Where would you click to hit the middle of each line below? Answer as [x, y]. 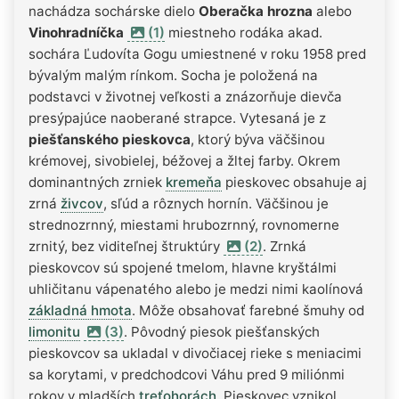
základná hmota [80, 310]
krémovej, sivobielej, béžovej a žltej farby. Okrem [184, 160]
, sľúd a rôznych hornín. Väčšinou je [216, 203]
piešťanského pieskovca [110, 139]
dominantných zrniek [97, 182]
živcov [82, 203]
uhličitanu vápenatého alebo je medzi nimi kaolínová [196, 289]
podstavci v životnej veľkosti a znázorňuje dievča [185, 96]
